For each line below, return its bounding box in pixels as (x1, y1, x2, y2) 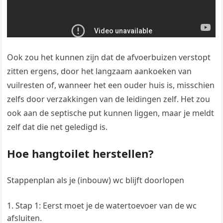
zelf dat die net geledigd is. (7, 121, 108, 133)
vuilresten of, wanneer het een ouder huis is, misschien (7, 80, 215, 91)
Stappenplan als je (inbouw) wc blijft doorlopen (7, 175, 185, 186)
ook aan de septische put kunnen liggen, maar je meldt (7, 108, 215, 119)
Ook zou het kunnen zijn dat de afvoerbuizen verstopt (7, 52, 211, 63)
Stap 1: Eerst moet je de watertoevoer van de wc (15, 200, 197, 212)
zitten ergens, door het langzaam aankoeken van (7, 66, 192, 77)
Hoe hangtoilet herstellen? (7, 146, 154, 161)
